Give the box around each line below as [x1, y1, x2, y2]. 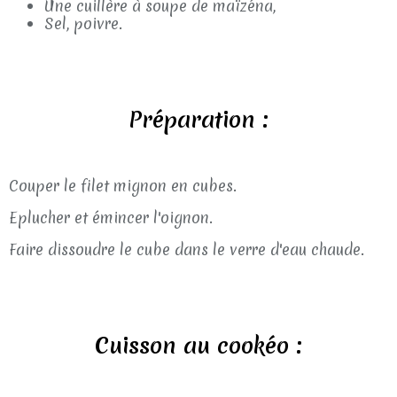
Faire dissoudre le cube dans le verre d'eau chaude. [9, 239, 364, 260]
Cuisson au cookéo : [95, 331, 302, 361]
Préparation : [128, 105, 269, 135]
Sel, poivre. [44, 13, 122, 34]
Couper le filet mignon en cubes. [9, 175, 237, 196]
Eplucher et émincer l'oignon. [9, 207, 213, 228]
